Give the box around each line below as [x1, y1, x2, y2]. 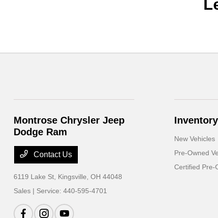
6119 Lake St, [14, 173, 58, 181]
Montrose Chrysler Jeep [14, 115, 125, 126]
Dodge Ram [14, 127, 68, 138]
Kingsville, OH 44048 [58, 173, 123, 181]
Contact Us [32, 150, 73, 159]
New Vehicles [174, 135, 215, 143]
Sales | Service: [14, 187, 64, 195]
